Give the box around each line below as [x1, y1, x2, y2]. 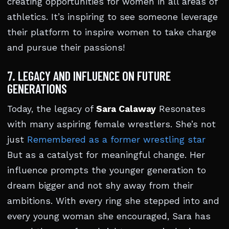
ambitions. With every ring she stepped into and [7, 196, 219, 206]
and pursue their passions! [7, 42, 125, 53]
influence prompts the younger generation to [7, 165, 206, 175]
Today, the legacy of [7, 104, 96, 114]
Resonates [156, 104, 205, 114]
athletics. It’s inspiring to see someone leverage [7, 12, 218, 22]
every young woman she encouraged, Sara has [7, 211, 211, 221]
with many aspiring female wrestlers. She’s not [7, 119, 216, 129]
